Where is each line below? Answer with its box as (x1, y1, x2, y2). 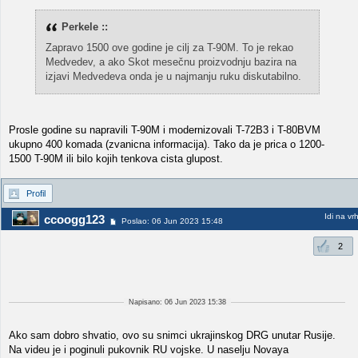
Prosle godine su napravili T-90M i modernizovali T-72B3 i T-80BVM (9, 124, 320, 136)
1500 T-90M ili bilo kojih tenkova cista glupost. (9, 153, 223, 165)
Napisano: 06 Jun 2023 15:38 (128, 298, 226, 306)
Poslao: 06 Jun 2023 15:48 (121, 216, 223, 225)
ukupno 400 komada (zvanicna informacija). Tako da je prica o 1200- (9, 138, 324, 150)
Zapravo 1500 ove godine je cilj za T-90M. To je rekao (45, 42, 293, 54)
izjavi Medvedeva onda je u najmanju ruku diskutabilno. (45, 70, 301, 82)
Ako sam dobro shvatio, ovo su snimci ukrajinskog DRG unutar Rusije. (9, 329, 336, 341)
